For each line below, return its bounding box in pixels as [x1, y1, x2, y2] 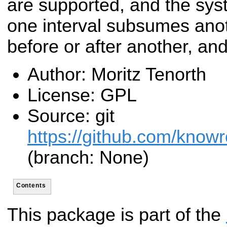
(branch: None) [27, 147, 149, 168]
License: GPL [27, 85, 137, 106]
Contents [16, 181, 46, 188]
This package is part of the [7, 205, 226, 225]
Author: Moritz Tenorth [27, 64, 206, 85]
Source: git [27, 106, 115, 127]
